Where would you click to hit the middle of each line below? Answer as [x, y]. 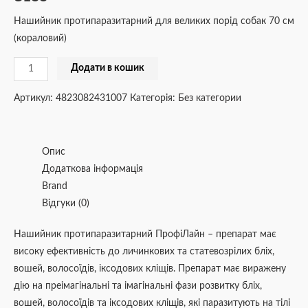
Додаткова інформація [93, 169]
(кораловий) [40, 38]
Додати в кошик [108, 68]
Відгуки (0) [66, 203]
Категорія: [154, 99]
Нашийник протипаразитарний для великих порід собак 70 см [154, 21]
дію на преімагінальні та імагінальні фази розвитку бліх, [138, 286]
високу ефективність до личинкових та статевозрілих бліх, [144, 252]
